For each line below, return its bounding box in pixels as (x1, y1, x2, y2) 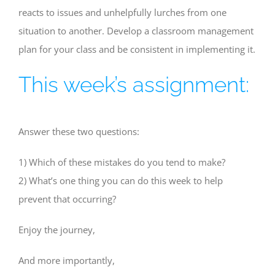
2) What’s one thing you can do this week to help (18, 174, 223, 187)
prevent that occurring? (18, 192, 116, 205)
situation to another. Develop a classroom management (18, 25, 254, 37)
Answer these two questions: (18, 125, 139, 137)
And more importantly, (18, 254, 115, 266)
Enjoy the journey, (18, 223, 95, 236)
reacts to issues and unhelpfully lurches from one (18, 6, 227, 18)
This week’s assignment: (18, 72, 249, 97)
